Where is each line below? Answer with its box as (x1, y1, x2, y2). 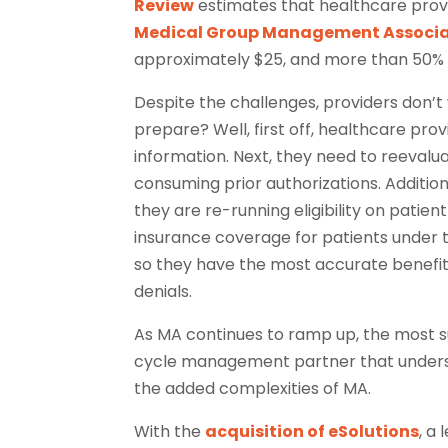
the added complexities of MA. (134, 376, 372, 400)
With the (134, 419, 206, 443)
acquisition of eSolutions (205, 419, 420, 443)
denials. (134, 279, 193, 303)
